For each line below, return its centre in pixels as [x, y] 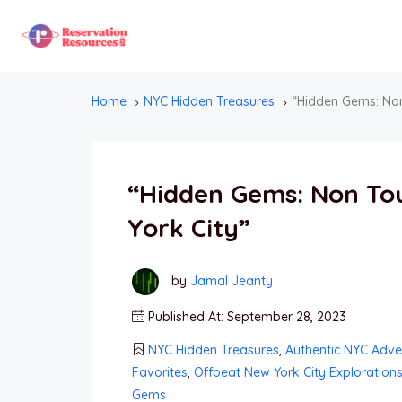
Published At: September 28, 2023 [245, 316]
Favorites [160, 372]
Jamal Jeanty [232, 280]
